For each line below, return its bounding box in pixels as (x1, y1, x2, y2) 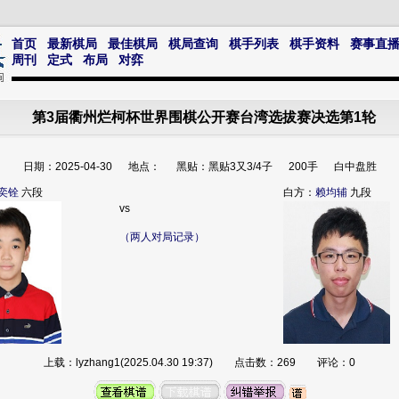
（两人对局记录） (119, 231, 205, 243)
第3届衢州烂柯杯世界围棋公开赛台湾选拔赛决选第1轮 (32, 110, 376, 125)
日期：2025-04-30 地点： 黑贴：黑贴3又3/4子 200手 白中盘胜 (22, 160, 377, 173)
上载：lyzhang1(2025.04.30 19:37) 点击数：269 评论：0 (44, 356, 355, 369)
